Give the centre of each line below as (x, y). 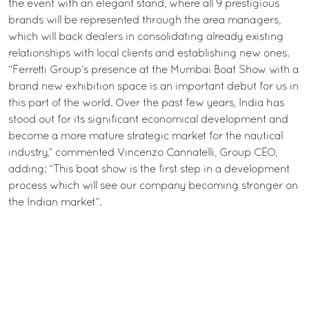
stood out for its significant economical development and (148, 120)
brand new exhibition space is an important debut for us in (153, 87)
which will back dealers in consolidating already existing (146, 37)
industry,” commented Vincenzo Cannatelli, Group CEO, (143, 153)
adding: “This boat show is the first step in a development (149, 170)
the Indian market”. (55, 203)
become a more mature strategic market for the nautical (146, 137)
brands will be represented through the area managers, (144, 21)
